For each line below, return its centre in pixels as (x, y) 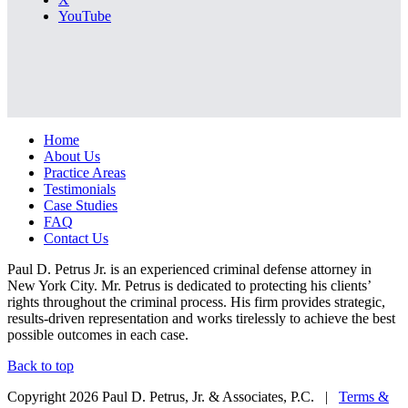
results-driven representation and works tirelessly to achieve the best (201, 318)
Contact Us (76, 238)
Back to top (41, 365)
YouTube (85, 15)
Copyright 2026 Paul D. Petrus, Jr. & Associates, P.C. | (173, 396)
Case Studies (81, 205)
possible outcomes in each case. (98, 334)
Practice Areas (85, 172)
